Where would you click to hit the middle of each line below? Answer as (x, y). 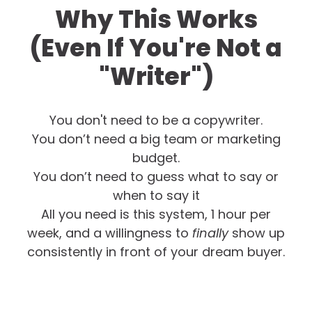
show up (257, 233)
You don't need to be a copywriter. (156, 120)
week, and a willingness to (110, 233)
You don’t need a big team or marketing (156, 139)
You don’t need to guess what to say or (156, 177)
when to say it (156, 196)
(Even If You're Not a (156, 48)
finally (210, 233)
